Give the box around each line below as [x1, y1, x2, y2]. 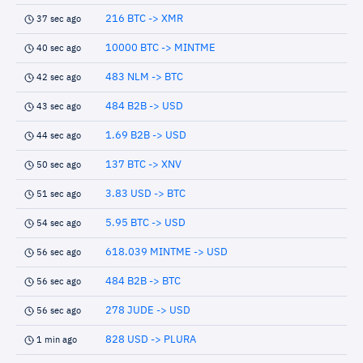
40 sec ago [36, 44, 81, 53]
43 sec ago [36, 102, 81, 111]
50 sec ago [36, 160, 81, 169]
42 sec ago [36, 73, 81, 82]
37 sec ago [36, 15, 81, 23]
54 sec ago [36, 219, 81, 228]
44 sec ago [36, 131, 81, 140]
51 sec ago [36, 190, 81, 199]
